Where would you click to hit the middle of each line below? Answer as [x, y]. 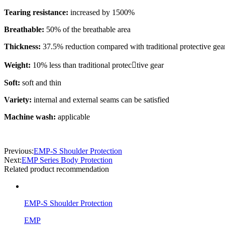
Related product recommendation [57, 169]
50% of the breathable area [88, 29]
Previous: [19, 151]
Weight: [18, 65]
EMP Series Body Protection [67, 160]
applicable [74, 117]
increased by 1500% [101, 12]
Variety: [19, 100]
